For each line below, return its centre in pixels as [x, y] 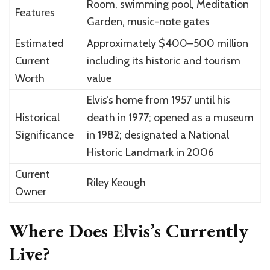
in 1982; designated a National [158, 135]
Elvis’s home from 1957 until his [158, 100]
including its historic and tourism [163, 61]
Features [35, 13]
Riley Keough [116, 183]
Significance [44, 135]
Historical [37, 118]
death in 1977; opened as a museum [170, 118]
